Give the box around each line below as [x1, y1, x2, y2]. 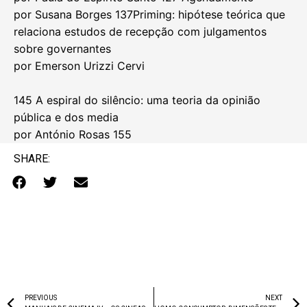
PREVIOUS [25, 293, 57, 302]
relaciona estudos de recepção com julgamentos [14, 24, 267, 38]
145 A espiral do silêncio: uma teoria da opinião [14, 93, 260, 107]
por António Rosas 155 [14, 127, 132, 141]
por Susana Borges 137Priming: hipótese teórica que [14, 7, 285, 21]
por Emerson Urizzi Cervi [14, 58, 145, 73]
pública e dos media [14, 110, 119, 124]
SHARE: [14, 151, 50, 165]
